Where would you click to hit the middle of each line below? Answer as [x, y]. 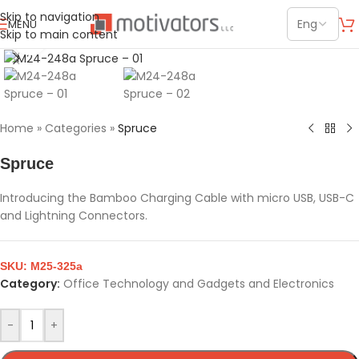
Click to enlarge [91, 37]
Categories [76, 129]
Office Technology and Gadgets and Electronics [199, 284]
